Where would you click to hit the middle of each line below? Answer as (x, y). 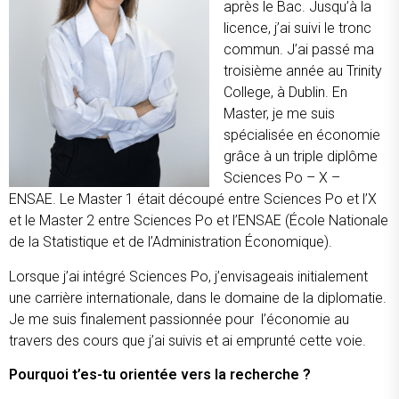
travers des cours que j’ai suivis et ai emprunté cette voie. (189, 340)
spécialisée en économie (302, 135)
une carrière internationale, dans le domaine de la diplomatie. (198, 297)
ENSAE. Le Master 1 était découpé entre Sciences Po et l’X (193, 199)
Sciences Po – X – (282, 178)
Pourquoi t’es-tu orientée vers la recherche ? (160, 375)
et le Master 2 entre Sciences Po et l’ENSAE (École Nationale (199, 221)
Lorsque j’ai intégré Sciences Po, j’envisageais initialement (188, 276)
